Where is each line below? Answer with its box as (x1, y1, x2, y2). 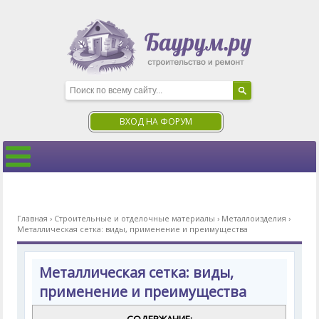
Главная (17, 213, 48, 224)
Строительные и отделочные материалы (54, 213, 216, 224)
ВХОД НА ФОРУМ (120, 115, 192, 127)
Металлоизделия (221, 213, 287, 224)
